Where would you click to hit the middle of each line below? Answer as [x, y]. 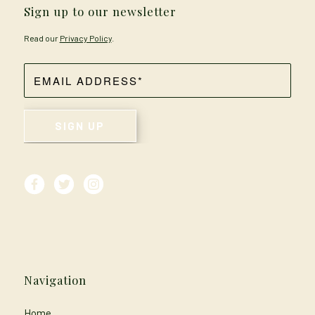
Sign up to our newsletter [100, 11]
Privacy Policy [85, 38]
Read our [41, 38]
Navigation [55, 279]
